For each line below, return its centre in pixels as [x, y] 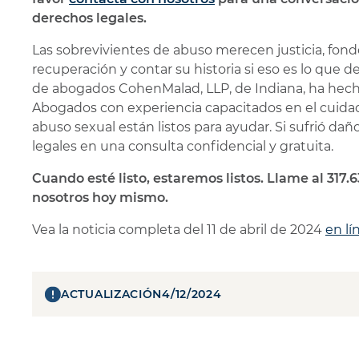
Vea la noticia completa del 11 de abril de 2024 [179, 230]
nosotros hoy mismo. [100, 198]
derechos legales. [89, 18]
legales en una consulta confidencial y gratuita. [183, 146]
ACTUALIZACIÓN [112, 294]
